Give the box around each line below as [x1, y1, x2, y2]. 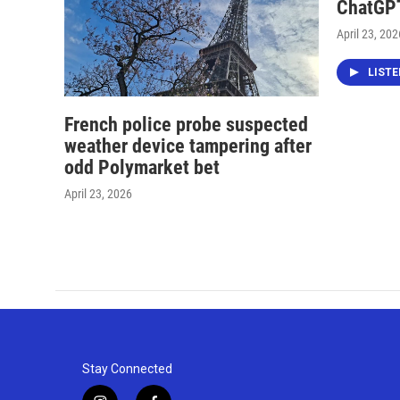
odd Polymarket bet [64, 155, 220, 179]
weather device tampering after [64, 134, 312, 157]
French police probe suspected [64, 112, 308, 136]
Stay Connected [82, 361, 172, 376]
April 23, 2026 [64, 186, 132, 201]
